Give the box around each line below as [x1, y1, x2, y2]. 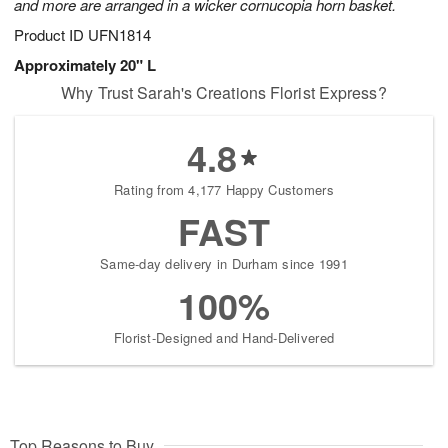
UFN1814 [88, 24, 151, 46]
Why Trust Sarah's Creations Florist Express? [61, 81, 387, 105]
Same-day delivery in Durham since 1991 [100, 254, 348, 274]
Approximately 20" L [14, 54, 156, 77]
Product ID [14, 24, 88, 46]
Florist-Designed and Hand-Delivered [113, 328, 335, 348]
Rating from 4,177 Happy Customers [114, 180, 334, 200]
